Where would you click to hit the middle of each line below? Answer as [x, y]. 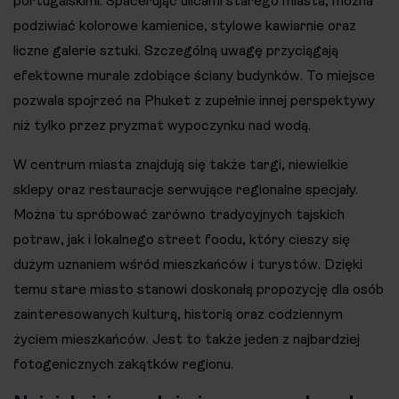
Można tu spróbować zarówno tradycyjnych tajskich [179, 214]
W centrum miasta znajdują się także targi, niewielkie [181, 164]
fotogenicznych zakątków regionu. [123, 363]
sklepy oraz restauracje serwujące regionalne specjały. [186, 189]
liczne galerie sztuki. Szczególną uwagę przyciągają [176, 50]
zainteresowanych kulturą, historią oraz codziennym [178, 313]
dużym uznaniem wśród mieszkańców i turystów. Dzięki [188, 264]
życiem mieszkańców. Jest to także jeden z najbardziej [187, 338]
